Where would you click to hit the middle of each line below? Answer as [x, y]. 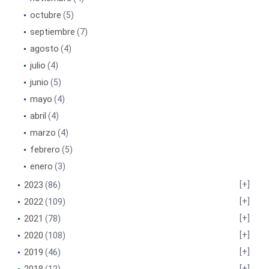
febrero [45, 150]
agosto [44, 49]
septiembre [53, 32]
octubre [46, 15]
